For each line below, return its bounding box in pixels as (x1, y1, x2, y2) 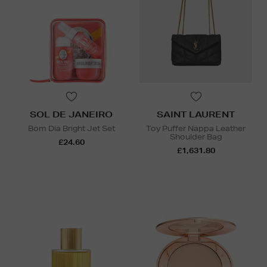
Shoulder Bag (170, 132, 222, 142)
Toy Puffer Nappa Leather (146, 123, 246, 134)
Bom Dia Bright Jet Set (27, 123, 115, 134)
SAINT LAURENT (157, 109, 235, 120)
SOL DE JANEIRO (30, 109, 113, 120)
